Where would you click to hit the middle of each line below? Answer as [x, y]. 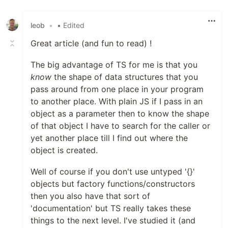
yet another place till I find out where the [109, 138]
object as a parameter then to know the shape [120, 114]
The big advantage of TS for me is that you [114, 65]
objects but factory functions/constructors [113, 184]
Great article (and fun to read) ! [91, 44]
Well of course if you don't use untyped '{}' [113, 172]
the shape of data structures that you [125, 77]
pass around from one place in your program [117, 89]
